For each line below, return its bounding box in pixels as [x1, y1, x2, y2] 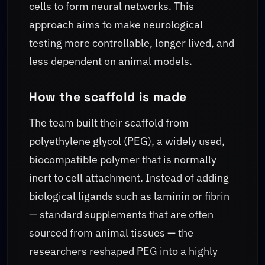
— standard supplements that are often [29, 208, 214, 222]
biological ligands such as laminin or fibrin [29, 189, 230, 203]
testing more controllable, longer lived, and [29, 36, 234, 50]
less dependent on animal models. [29, 54, 192, 69]
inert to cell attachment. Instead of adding [29, 171, 229, 185]
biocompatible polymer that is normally [29, 153, 216, 167]
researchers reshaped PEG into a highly [29, 244, 218, 258]
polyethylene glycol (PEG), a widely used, [29, 134, 225, 148]
